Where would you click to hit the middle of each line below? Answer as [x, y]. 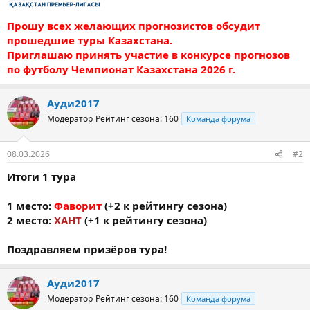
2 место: [30, 220]
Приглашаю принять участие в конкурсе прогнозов [148, 54]
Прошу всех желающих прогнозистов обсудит [134, 25]
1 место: [30, 206]
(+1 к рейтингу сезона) [144, 220]
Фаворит [78, 206]
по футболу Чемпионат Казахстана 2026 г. [121, 69]
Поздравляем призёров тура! [87, 249]
